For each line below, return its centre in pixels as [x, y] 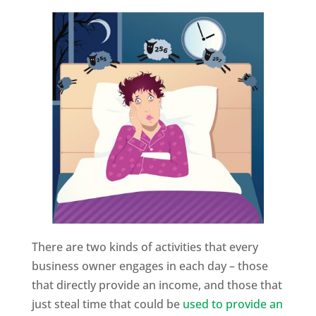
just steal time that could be [107, 304]
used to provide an [232, 304]
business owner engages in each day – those [150, 266]
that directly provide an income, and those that [157, 285]
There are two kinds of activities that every [145, 247]
